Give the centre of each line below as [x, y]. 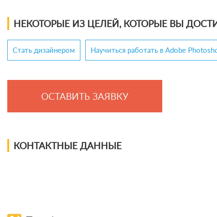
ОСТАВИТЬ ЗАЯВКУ [85, 96]
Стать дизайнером [44, 50]
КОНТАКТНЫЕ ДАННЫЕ [68, 145]
